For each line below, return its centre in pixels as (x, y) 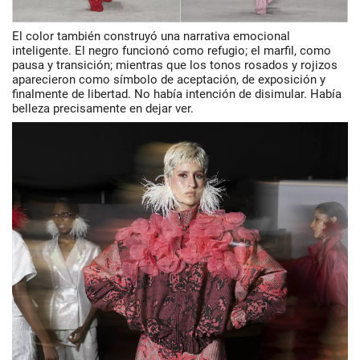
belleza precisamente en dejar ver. (103, 108)
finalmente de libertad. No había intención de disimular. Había (177, 94)
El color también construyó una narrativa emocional (151, 36)
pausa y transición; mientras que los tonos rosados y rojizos (175, 65)
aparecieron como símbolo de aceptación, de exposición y (169, 79)
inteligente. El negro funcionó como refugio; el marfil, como (172, 50)
